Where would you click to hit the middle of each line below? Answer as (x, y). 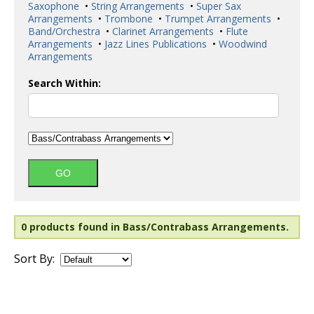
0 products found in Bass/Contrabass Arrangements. (155, 227)
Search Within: (64, 83)
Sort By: (34, 259)
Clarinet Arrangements (162, 31)
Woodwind (241, 44)
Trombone (127, 19)
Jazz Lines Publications (154, 44)
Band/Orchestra (64, 31)
